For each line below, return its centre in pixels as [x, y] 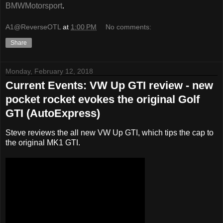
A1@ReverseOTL [33, 27]
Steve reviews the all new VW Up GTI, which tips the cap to [110, 133]
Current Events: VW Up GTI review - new [109, 86]
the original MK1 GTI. [43, 143]
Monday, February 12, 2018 [49, 71]
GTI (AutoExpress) [53, 113]
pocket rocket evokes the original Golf [103, 100]
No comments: [129, 27]
